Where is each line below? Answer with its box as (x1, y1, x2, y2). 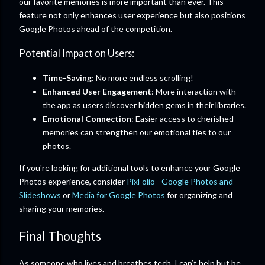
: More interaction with (151, 86, 236, 96)
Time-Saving (43, 72, 92, 83)
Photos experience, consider (19, 176, 127, 186)
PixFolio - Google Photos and (127, 176, 233, 186)
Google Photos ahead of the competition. (19, 23, 172, 34)
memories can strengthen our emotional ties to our (43, 127, 231, 137)
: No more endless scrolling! (92, 72, 193, 83)
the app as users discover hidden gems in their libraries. (43, 99, 246, 110)
